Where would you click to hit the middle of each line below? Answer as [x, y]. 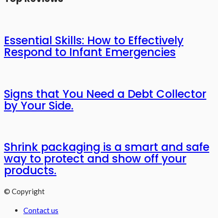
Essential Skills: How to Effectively [94, 41]
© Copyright [24, 191]
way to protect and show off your [95, 158]
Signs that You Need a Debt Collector [105, 94]
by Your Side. [39, 105]
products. [30, 170]
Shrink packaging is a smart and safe [107, 147]
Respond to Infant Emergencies [90, 52]
